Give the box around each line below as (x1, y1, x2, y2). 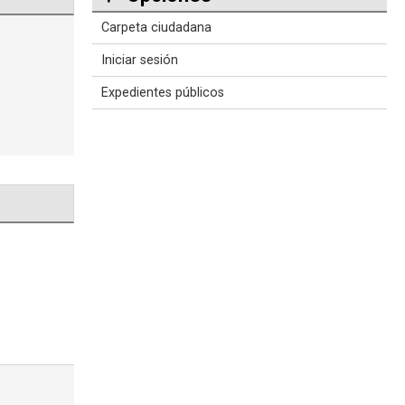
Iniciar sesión (101, 52, 178, 69)
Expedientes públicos (101, 85, 224, 101)
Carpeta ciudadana (101, 20, 212, 36)
